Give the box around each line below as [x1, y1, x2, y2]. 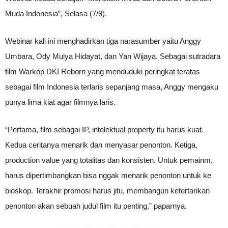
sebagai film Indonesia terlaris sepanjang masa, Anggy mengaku [5, 82, 218, 91]
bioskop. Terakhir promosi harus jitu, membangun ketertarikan [5, 186, 210, 195]
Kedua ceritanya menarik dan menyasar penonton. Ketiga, [5, 140, 197, 149]
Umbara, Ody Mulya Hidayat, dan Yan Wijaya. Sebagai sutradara [5, 52, 220, 61]
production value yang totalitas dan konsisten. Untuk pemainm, [5, 156, 213, 164]
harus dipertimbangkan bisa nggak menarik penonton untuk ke [5, 171, 211, 180]
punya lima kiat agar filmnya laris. [5, 98, 116, 106]
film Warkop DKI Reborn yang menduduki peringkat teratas [5, 67, 200, 76]
